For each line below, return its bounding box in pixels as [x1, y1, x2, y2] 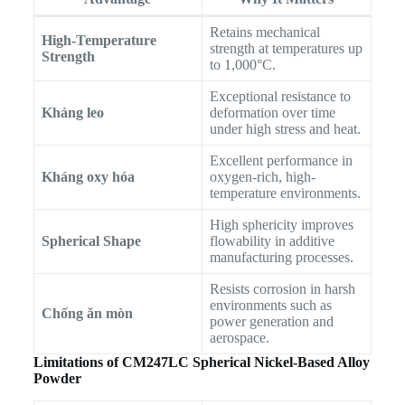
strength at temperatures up [209, 41, 363, 57]
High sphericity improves [209, 217, 353, 233]
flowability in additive [209, 233, 334, 250]
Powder [33, 371, 81, 387]
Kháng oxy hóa [41, 169, 135, 185]
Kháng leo [41, 105, 104, 121]
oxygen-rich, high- [209, 169, 316, 185]
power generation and [209, 314, 334, 330]
